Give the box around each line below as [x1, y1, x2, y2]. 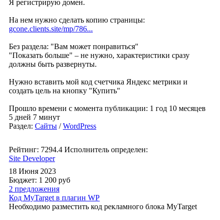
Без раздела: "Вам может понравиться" [9, 42, 138, 51]
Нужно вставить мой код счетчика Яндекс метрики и [9, 78, 188, 86]
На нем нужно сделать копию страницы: [9, 16, 145, 24]
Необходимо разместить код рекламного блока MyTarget [9, 202, 197, 211]
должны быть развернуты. [9, 60, 97, 68]
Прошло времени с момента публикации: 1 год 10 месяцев [9, 104, 206, 112]
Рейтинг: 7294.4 [9, 145, 62, 154]
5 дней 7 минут [9, 113, 60, 121]
